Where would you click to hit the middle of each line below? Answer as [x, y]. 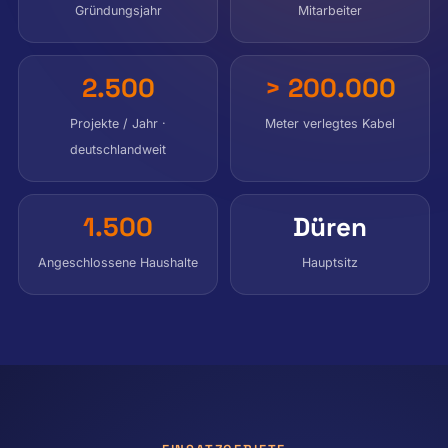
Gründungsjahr [118, 10]
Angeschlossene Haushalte [118, 262]
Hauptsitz [330, 262]
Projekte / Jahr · [118, 123]
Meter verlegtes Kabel [330, 123]
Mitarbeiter [330, 10]
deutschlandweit [118, 149]
